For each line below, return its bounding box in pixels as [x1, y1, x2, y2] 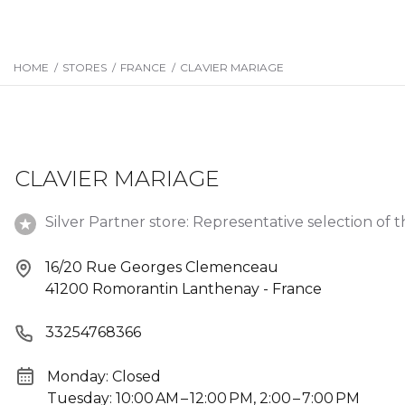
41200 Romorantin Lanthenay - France [45, 280, 322, 297]
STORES [62, 61, 107, 74]
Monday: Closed [47, 367, 161, 385]
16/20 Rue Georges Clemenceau [45, 259, 278, 276]
